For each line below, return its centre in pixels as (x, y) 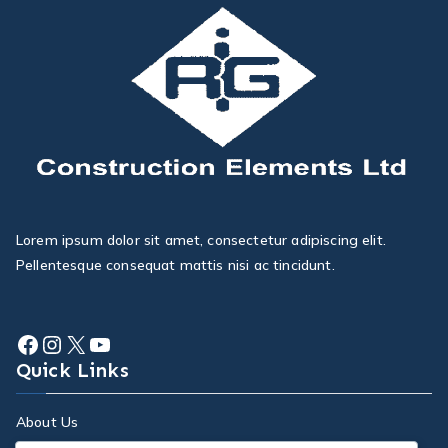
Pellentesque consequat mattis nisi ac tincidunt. (175, 265)
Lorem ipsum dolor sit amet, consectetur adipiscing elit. (201, 240)
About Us (47, 422)
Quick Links (72, 370)
